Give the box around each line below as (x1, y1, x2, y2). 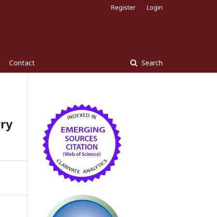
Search (139, 58, 163, 67)
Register (111, 3, 136, 12)
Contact (9, 58, 35, 67)
